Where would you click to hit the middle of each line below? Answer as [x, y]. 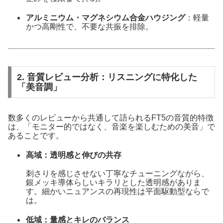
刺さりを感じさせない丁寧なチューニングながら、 [117, 174]
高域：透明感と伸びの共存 [73, 155]
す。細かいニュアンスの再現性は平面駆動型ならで [117, 192]
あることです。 [36, 135]
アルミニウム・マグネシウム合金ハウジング [105, 17]
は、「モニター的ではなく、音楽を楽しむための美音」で [111, 126]
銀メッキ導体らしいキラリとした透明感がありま [113, 183]
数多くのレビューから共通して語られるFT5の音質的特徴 [111, 117]
